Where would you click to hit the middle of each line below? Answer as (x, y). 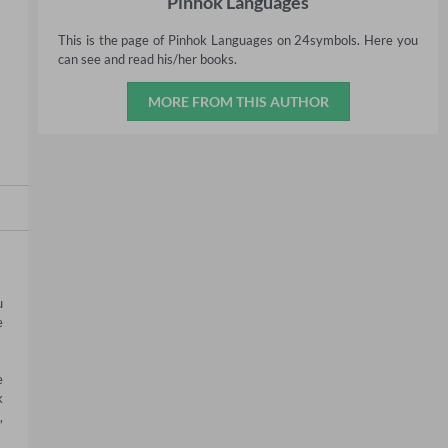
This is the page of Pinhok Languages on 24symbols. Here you (238, 40)
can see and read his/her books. (147, 59)
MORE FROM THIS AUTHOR (238, 101)
